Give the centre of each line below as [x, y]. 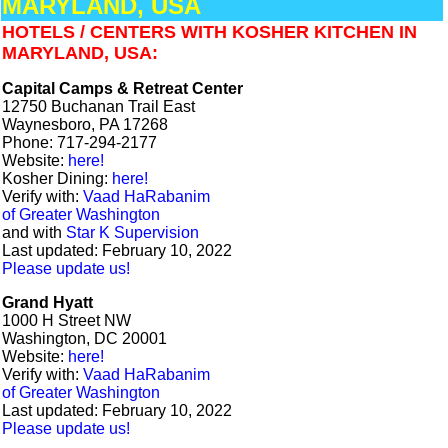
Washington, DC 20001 [84, 338]
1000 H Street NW [66, 320]
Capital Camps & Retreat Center [122, 88]
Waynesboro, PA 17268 [85, 124]
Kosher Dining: [57, 178]
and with [34, 232]
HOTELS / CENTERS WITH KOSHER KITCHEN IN [209, 32]
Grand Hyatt [47, 302]
